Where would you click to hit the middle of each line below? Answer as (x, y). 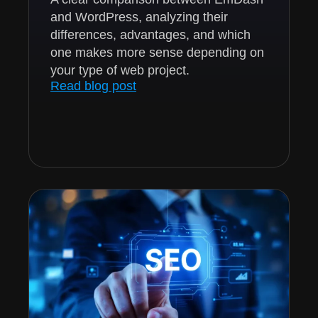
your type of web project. (120, 70)
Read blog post (93, 86)
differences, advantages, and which (150, 34)
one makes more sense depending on (157, 52)
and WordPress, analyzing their (139, 17)
